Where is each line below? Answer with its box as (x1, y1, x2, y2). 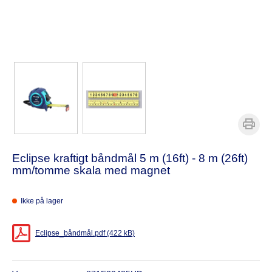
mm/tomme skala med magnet (12, 163, 170, 177)
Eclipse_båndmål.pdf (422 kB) (35, 228, 135, 237)
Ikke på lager (21, 196, 63, 205)
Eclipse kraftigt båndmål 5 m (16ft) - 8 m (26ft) (12, 151, 248, 165)
